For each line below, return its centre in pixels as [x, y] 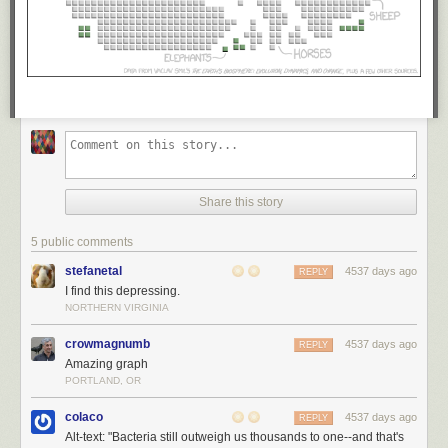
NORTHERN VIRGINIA [117, 307]
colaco [84, 416]
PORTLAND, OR [103, 380]
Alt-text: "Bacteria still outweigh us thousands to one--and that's [234, 436]
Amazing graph [106, 363]
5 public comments [82, 241]
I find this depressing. [122, 290]
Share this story [241, 201]
